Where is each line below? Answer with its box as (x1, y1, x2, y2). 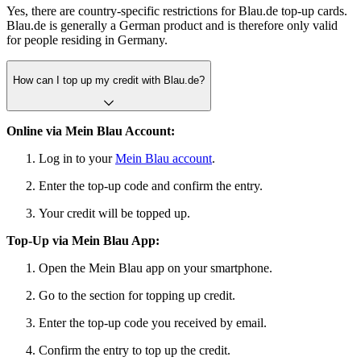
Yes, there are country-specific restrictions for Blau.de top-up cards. (6, 4, 347, 19)
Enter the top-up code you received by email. (39, 315, 267, 330)
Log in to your (39, 151, 115, 165)
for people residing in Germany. (6, 33, 168, 48)
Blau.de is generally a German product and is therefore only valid (6, 19, 338, 33)
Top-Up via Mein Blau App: (6, 233, 160, 247)
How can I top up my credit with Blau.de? (13, 73, 205, 86)
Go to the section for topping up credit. (39, 288, 235, 302)
